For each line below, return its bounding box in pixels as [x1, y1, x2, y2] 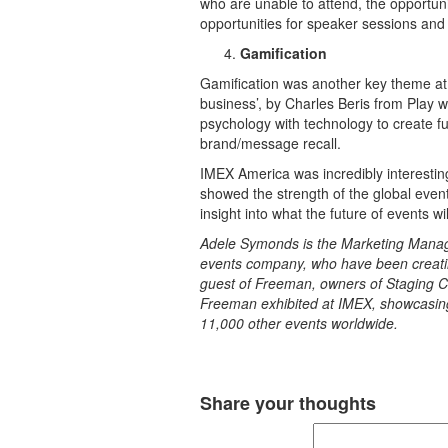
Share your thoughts [199, 390, 376, 416]
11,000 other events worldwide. [199, 313, 398, 333]
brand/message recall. [199, 133, 341, 153]
